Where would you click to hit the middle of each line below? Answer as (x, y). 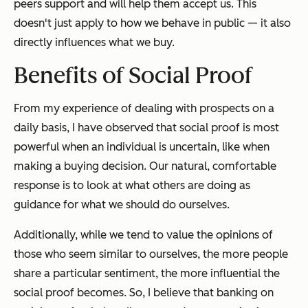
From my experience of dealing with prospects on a (144, 109)
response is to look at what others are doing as (132, 186)
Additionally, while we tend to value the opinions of (143, 235)
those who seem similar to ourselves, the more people (151, 254)
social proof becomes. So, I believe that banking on (144, 293)
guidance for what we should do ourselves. (122, 205)
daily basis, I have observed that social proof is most (146, 128)
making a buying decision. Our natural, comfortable (145, 166)
